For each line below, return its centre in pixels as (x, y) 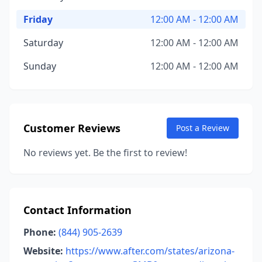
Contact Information (77, 210)
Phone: (40, 232)
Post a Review (203, 128)
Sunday (40, 66)
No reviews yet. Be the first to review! (105, 153)
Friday (38, 19)
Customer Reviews (72, 128)
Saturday (43, 43)
